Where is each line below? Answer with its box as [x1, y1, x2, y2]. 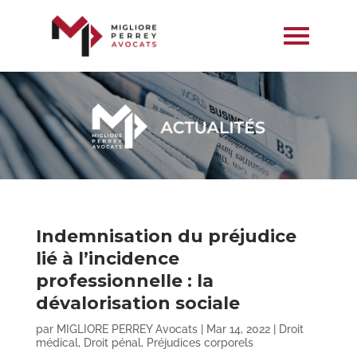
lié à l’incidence [35, 248, 179, 270]
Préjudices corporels [146, 336, 253, 350]
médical [35, 336, 78, 350]
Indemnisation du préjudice [35, 226, 296, 248]
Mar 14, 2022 [206, 323, 270, 336]
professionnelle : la [35, 270, 214, 292]
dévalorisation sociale [35, 292, 240, 315]
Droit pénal [83, 336, 141, 350]
